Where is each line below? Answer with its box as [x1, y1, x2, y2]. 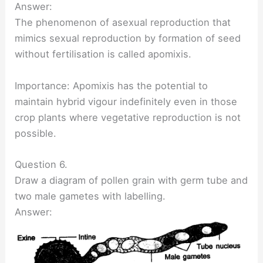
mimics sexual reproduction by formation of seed [15, 32, 241, 45]
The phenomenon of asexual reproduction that [15, 16, 231, 29]
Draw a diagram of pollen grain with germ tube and [15, 174, 248, 186]
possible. [15, 127, 57, 139]
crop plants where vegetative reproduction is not [15, 111, 241, 123]
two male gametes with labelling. [15, 190, 166, 202]
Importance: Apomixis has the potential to [15, 79, 208, 92]
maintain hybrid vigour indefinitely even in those [15, 95, 238, 107]
